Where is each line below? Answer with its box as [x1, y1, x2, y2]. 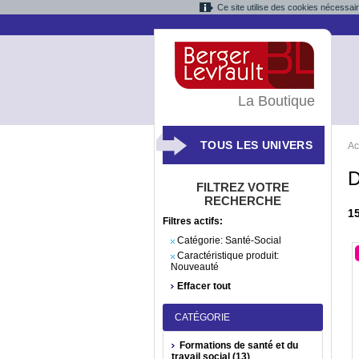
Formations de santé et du [179, 340, 298, 351]
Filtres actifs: [163, 216, 223, 227]
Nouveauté [171, 261, 219, 272]
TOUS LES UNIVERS [200, 139, 313, 151]
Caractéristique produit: [177, 250, 279, 261]
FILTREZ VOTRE [196, 180, 289, 194]
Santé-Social [223, 235, 281, 246]
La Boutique [238, 93, 315, 109]
